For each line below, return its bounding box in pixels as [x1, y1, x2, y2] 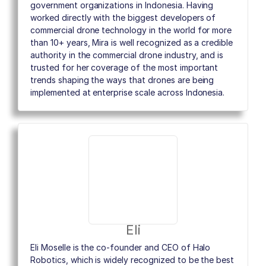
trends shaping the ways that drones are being [30, 75, 214, 85]
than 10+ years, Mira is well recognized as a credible [30, 37, 233, 48]
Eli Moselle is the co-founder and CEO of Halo [30, 242, 211, 253]
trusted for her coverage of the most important [30, 62, 218, 73]
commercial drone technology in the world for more [30, 25, 232, 36]
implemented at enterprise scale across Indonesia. [30, 87, 225, 98]
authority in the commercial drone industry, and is [30, 50, 224, 61]
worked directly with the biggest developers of [30, 12, 216, 23]
